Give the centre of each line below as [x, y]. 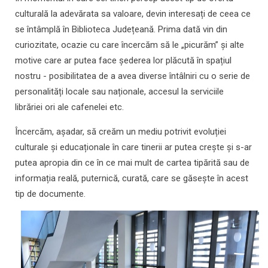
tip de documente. [50, 194]
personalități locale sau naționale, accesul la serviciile [119, 92]
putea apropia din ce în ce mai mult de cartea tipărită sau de [132, 163]
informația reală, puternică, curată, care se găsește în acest [132, 179]
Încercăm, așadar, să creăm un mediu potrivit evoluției [121, 132]
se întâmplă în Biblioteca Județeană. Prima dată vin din [121, 30]
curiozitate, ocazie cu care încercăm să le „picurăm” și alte [130, 45]
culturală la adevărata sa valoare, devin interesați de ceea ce [133, 14]
